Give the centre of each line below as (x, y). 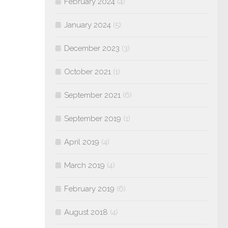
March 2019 (84, 165)
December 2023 (92, 48)
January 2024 (88, 25)
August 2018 (86, 212)
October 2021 (88, 72)
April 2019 (82, 142)
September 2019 (93, 119)
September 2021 (92, 95)
